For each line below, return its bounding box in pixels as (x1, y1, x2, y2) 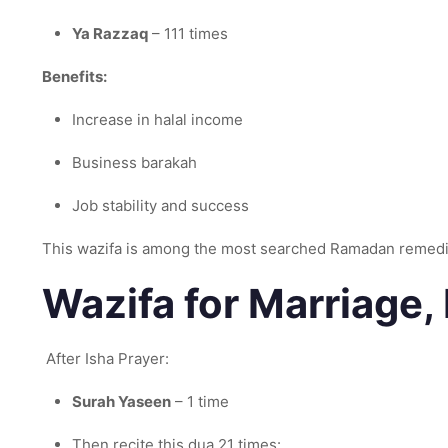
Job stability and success (72, 196, 249, 215)
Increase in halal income (72, 110, 243, 129)
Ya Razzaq (72, 24, 148, 43)
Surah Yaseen (72, 392, 171, 411)
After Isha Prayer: (42, 349, 169, 368)
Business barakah (72, 153, 197, 172)
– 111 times (148, 24, 228, 43)
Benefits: (42, 67, 107, 86)
